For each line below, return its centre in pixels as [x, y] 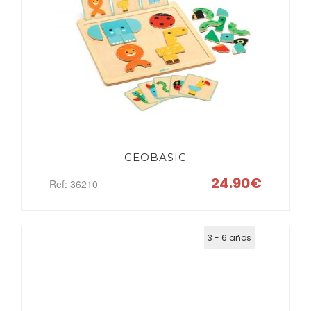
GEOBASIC [155, 157]
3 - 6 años [229, 238]
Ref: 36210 [74, 184]
